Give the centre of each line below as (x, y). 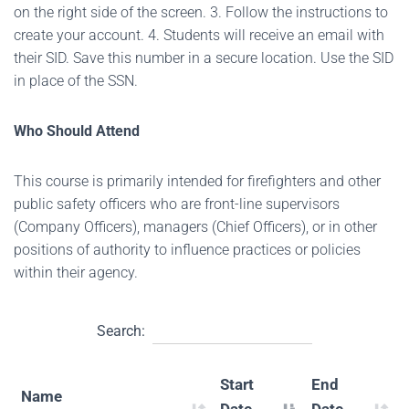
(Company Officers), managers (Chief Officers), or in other (195, 227)
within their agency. (79, 273)
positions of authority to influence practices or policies (187, 250)
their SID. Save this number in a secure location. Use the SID (204, 58)
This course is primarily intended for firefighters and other (197, 181)
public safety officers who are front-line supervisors (177, 204)
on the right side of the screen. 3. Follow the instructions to (201, 12)
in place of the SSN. (76, 81)
